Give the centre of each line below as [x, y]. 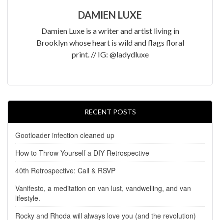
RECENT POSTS [110, 111]
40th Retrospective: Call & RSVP [65, 170]
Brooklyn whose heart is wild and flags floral [110, 42]
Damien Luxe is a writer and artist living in [110, 30]
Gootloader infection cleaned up [65, 135]
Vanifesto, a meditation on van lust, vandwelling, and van [103, 188]
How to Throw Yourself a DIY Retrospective [82, 152]
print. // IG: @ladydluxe [110, 54]
